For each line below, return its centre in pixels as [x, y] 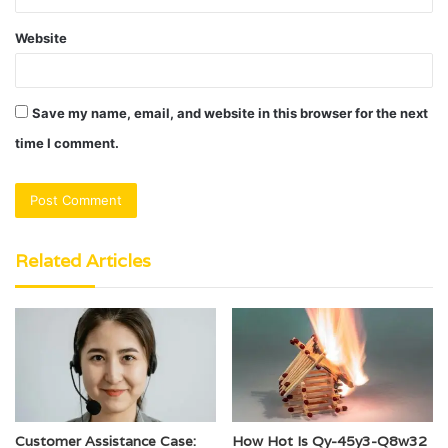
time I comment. [67, 143]
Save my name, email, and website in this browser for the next [230, 113]
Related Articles [83, 261]
